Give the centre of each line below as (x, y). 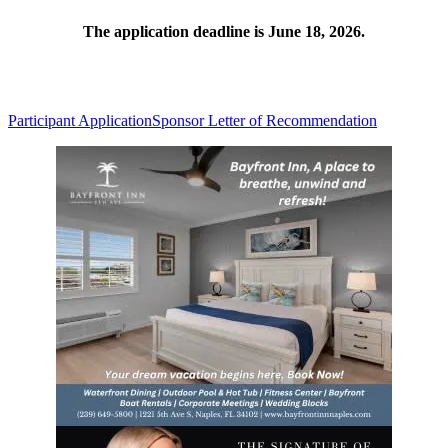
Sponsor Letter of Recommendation (264, 121)
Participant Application (80, 121)
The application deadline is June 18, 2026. (224, 31)
